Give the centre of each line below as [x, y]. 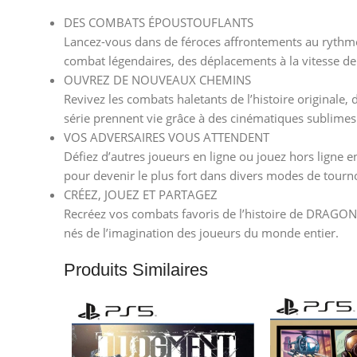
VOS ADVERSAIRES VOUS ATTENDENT [167, 137]
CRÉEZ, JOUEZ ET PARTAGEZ [141, 194]
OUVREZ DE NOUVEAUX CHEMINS [157, 79]
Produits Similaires [136, 269]
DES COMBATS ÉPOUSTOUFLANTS [159, 22]
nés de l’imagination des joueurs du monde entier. [201, 232]
